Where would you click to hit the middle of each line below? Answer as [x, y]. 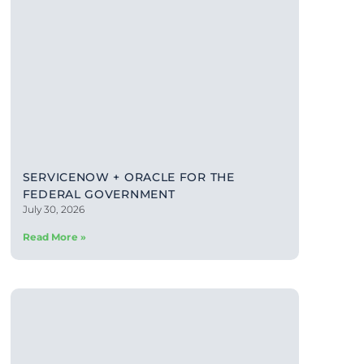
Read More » [54, 236]
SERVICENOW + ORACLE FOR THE [128, 177]
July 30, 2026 [54, 209]
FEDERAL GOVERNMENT [99, 194]
